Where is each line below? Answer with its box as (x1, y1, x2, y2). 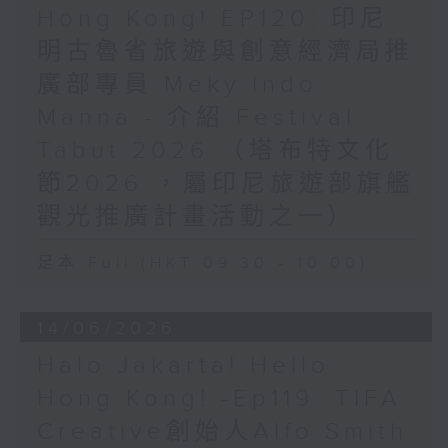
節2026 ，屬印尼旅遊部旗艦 (36, 170, 415, 199)
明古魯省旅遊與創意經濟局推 (36, 38, 414, 67)
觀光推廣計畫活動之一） (36, 203, 356, 232)
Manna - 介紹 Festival (36, 104, 356, 133)
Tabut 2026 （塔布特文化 (36, 137, 394, 166)
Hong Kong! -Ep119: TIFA (36, 385, 402, 414)
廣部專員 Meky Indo (36, 71, 318, 100)
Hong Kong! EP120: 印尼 (36, 5, 389, 34)
